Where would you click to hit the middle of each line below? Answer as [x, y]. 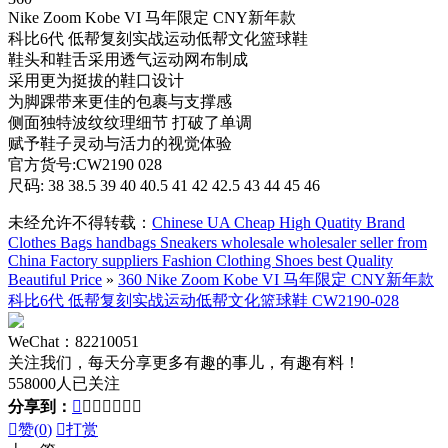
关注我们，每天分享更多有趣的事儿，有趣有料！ [184, 362]
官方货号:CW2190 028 [85, 164]
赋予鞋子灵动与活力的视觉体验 [120, 143]
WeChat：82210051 [73, 341]
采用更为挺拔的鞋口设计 [96, 80]
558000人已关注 [64, 383]
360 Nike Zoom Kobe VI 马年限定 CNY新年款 [276, 279]
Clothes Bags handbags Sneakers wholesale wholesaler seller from [217, 242]
